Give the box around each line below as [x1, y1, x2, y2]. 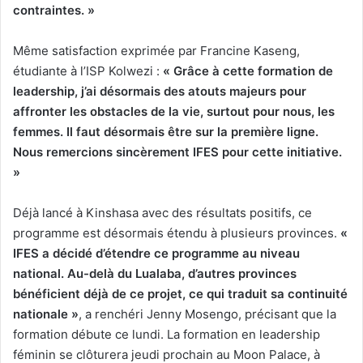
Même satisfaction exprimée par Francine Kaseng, [13, 42, 300, 58]
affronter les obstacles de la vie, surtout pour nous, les [13, 103, 335, 119]
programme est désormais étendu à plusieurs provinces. [13, 224, 340, 241]
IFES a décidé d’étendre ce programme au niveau [13, 245, 300, 261]
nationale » [13, 305, 79, 322]
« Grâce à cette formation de [163, 62, 333, 79]
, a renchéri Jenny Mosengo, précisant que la [79, 305, 336, 322]
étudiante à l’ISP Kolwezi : [13, 62, 163, 79]
